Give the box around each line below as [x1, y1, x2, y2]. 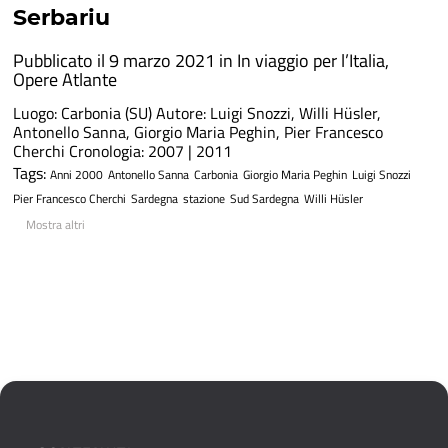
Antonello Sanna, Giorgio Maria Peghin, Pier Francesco [12, 119, 383, 144]
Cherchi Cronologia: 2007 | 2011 [12, 138, 232, 163]
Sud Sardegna [229, 188, 299, 208]
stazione [182, 188, 225, 208]
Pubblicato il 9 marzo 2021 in [12, 46, 237, 74]
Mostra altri [25, 214, 85, 234]
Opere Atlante [12, 65, 117, 93]
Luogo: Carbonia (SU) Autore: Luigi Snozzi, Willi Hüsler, [12, 100, 381, 125]
